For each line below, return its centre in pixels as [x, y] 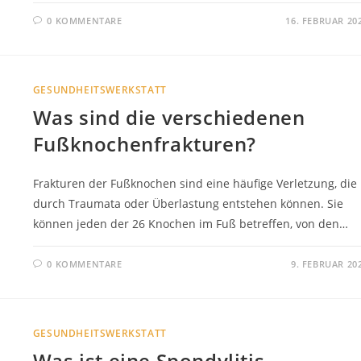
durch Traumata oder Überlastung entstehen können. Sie [188, 203]
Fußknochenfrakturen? [144, 143]
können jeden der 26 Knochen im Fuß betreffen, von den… [190, 223]
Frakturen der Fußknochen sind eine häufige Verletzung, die [195, 183]
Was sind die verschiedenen [169, 117]
